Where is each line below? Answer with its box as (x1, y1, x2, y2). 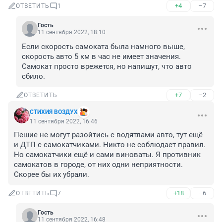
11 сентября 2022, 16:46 (30, 118, 98, 125)
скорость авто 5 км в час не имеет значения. (22, 52, 181, 61)
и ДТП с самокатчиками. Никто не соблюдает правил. (14, 140, 206, 150)
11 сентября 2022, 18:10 (38, 29, 106, 36)
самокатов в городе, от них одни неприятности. (14, 160, 183, 169)
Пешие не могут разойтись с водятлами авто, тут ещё (14, 130, 203, 140)
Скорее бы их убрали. (14, 170, 89, 179)
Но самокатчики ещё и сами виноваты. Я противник (14, 150, 201, 160)
